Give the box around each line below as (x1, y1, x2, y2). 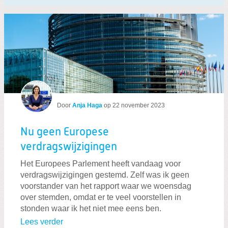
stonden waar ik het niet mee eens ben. (20, 204, 161, 213)
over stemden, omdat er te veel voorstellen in (20, 192, 181, 202)
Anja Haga (72, 101, 102, 109)
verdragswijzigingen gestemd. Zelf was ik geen (20, 170, 189, 179)
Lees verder (20, 217, 63, 226)
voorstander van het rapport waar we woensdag (20, 181, 191, 190)
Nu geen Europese (20, 126, 109, 138)
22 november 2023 (112, 101, 165, 109)
